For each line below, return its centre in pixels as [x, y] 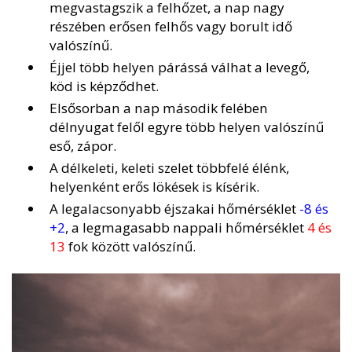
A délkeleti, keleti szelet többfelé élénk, [169, 168]
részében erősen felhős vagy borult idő [171, 27]
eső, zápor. [83, 146]
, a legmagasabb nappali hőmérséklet [186, 228]
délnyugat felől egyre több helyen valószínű [187, 127]
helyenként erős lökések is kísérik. [154, 187]
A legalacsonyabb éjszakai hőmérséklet [174, 209]
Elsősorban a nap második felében [159, 108]
